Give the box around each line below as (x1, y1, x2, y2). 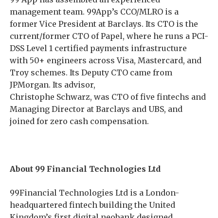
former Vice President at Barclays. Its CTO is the (10, 19, 198, 29)
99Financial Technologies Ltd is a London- (10, 188, 179, 198)
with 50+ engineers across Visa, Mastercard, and (10, 55, 201, 65)
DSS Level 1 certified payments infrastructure (10, 43, 187, 53)
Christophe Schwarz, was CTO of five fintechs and (10, 92, 206, 102)
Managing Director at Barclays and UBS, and (10, 104, 182, 114)
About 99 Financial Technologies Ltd (10, 164, 161, 174)
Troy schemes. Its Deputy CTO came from (10, 68, 172, 77)
